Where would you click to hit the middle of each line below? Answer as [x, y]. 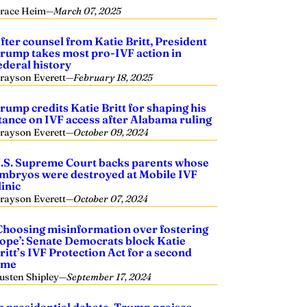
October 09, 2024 [111, 132]
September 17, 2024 [109, 277]
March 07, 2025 [88, 11]
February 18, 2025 [113, 77]
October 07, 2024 [111, 199]
